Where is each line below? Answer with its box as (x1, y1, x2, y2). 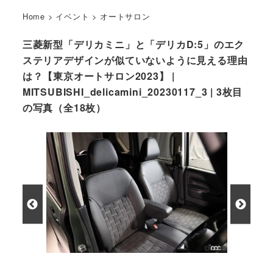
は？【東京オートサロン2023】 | (22, 69, 175, 83)
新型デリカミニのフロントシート (46, 253, 163, 264)
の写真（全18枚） (22, 101, 106, 115)
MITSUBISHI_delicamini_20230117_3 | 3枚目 (22, 85, 243, 99)
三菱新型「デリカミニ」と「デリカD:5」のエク (22, 37, 245, 52)
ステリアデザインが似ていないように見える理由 (22, 53, 248, 68)
